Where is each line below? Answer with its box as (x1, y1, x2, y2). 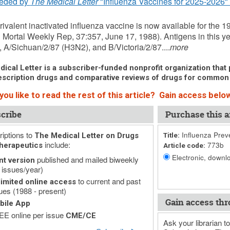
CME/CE (65, 211, 96, 220)
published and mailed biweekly (34, 154, 139, 165)
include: (42, 139, 70, 150)
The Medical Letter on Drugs (34, 131, 139, 140)
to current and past (75, 176, 141, 186)
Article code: (163, 141, 205, 149)
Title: (163, 131, 180, 139)
